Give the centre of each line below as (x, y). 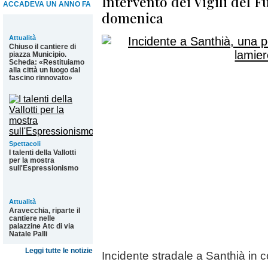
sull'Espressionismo (44, 168)
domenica (133, 18)
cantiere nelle (32, 218)
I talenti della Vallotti (42, 153)
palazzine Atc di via (42, 226)
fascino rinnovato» (41, 78)
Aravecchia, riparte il (45, 211)
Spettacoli (25, 144)
